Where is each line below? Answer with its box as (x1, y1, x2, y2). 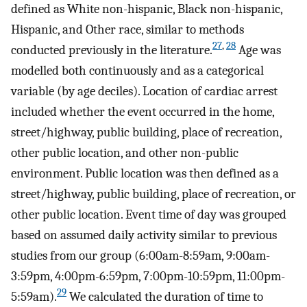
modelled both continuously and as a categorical (11, 62, 264, 78)
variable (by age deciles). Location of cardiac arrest (11, 83, 278, 99)
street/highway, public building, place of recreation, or (11, 186, 296, 201)
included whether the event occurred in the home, (11, 103, 274, 119)
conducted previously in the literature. (11, 42, 212, 58)
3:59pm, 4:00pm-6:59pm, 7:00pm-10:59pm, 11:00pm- (11, 268, 285, 284)
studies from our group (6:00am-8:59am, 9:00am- (11, 247, 270, 263)
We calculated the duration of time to (66, 288, 263, 304)
